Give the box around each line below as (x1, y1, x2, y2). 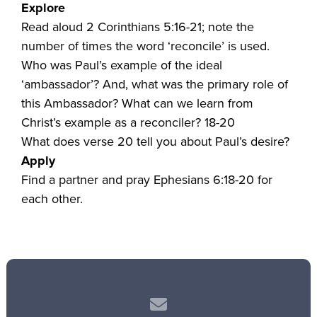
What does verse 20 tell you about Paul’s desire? (21, 132, 290, 151)
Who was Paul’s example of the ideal (21, 55, 223, 74)
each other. (21, 189, 83, 208)
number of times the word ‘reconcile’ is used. (21, 36, 270, 55)
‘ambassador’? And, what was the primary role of (21, 74, 289, 93)
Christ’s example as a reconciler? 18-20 (21, 113, 236, 132)
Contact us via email (169, 295, 246, 309)
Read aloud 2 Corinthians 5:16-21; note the (21, 17, 255, 36)
